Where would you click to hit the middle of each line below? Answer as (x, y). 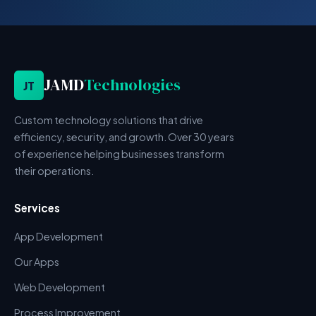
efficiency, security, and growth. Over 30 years (124, 137)
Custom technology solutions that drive (109, 120)
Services (37, 208)
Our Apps (37, 262)
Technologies (132, 85)
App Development (59, 237)
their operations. (54, 171)
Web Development (60, 287)
